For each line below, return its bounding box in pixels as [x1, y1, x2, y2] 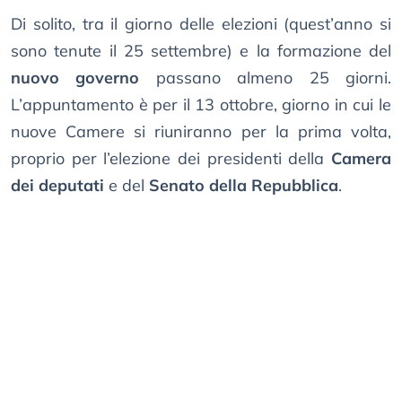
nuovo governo [11, 67, 140, 89]
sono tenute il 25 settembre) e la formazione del [11, 40, 391, 62]
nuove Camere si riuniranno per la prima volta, [11, 121, 391, 143]
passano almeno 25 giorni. [139, 67, 392, 89]
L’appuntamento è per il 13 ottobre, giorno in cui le [11, 94, 391, 116]
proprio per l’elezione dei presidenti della [11, 148, 331, 170]
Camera [331, 148, 391, 170]
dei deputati [11, 175, 104, 197]
